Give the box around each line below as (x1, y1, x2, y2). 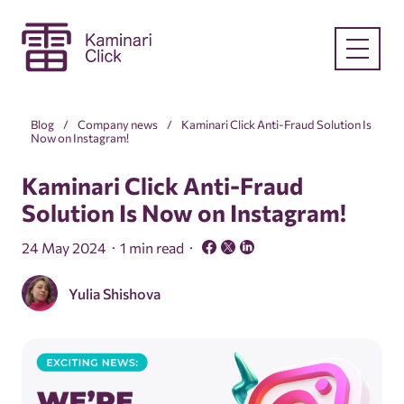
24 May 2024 (22, 239, 106, 256)
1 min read (120, 239, 184, 256)
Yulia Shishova (69, 284, 161, 302)
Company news (78, 117, 158, 132)
